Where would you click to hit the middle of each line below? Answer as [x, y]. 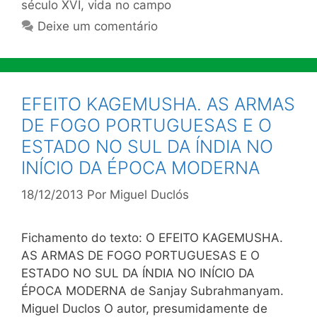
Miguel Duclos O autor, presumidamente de [144, 309]
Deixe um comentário [98, 26]
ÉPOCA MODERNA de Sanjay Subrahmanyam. [152, 291]
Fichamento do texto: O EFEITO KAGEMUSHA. [152, 238]
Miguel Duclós [149, 195]
